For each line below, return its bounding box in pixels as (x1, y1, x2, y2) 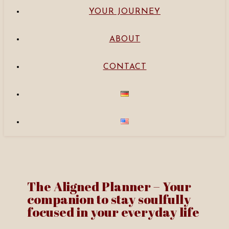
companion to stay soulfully (27, 190, 191, 208)
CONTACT (103, 63, 147, 71)
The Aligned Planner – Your (27, 177, 191, 195)
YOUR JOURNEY (89, 8, 161, 16)
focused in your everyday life (27, 203, 199, 220)
